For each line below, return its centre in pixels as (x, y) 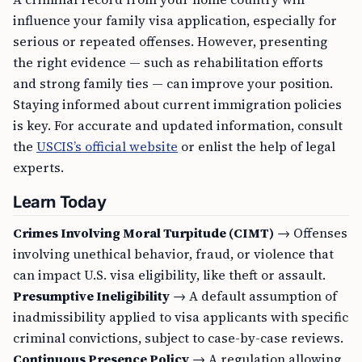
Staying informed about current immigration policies (177, 104)
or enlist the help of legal (257, 146)
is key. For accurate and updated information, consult (178, 125)
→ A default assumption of (253, 296)
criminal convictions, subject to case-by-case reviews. (178, 338)
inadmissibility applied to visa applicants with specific (181, 317)
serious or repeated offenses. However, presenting (170, 41)
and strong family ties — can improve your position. (173, 83)
